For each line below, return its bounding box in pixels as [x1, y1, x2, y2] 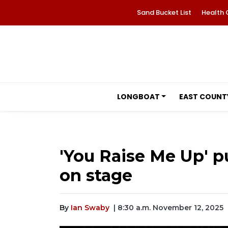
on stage [60, 165, 132, 185]
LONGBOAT [117, 92, 160, 102]
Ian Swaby [71, 203, 109, 212]
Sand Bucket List [136, 8, 191, 17]
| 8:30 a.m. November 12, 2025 [113, 203, 223, 212]
